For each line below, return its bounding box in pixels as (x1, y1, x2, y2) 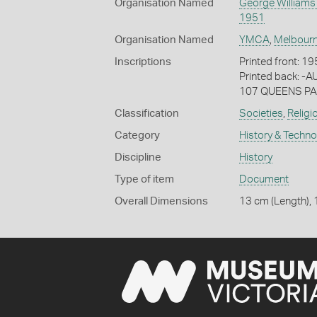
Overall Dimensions (115, 195, 208, 207)
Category (115, 129, 160, 141)
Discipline (115, 151, 161, 163)
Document (238, 173, 289, 185)
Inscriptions (115, 56, 171, 67)
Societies (238, 108, 283, 119)
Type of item (115, 173, 174, 185)
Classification (115, 108, 179, 119)
